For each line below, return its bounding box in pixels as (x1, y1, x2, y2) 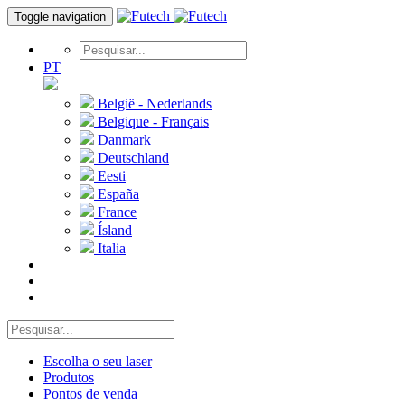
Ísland (94, 222, 132, 238)
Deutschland (94, 150, 169, 165)
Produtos (43, 370, 94, 385)
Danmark (94, 132, 151, 147)
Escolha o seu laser (43, 353, 152, 369)
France (94, 204, 137, 220)
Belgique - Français (94, 114, 209, 129)
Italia (94, 240, 126, 256)
